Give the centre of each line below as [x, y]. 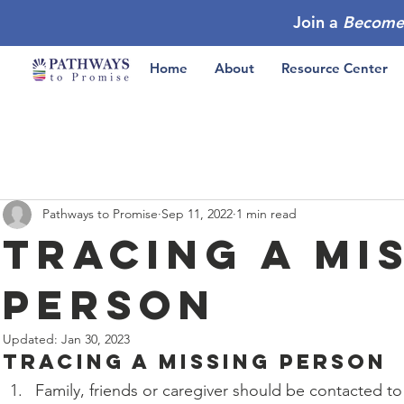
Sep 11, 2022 [197, 214]
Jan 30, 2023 [96, 339]
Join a [318, 22]
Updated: [32, 339]
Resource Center [334, 68]
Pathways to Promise [100, 214]
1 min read [266, 214]
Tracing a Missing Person [195, 361]
